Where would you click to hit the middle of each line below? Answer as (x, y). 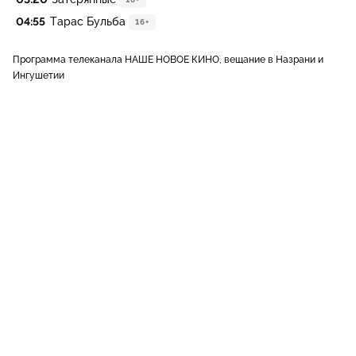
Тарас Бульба (88, 21)
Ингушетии (39, 75)
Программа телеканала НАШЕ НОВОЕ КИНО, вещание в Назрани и (168, 60)
